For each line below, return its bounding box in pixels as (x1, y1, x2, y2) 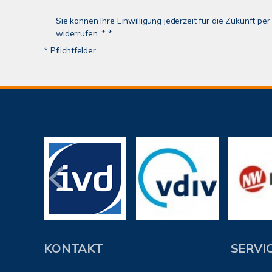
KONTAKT (44, 240, 103, 256)
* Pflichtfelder (44, 45, 96, 55)
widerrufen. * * (56, 28, 112, 38)
